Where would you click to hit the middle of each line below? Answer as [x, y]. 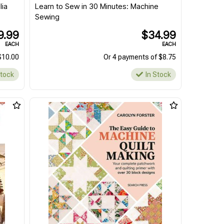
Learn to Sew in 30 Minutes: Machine [96, 6]
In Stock [158, 75]
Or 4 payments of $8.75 [139, 57]
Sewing [47, 17]
